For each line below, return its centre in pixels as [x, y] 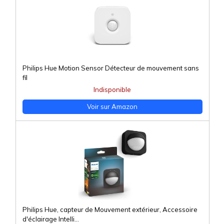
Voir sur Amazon [112, 107]
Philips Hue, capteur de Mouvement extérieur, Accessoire [110, 210]
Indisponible [112, 90]
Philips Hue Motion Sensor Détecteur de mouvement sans [110, 68]
